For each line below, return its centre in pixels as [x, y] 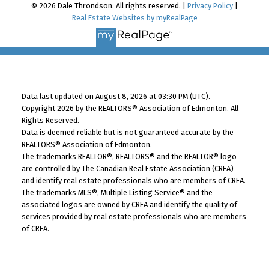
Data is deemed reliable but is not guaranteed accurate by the [127, 132]
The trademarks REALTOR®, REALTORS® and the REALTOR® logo [129, 156]
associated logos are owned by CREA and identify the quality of [129, 204]
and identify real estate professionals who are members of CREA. [133, 180]
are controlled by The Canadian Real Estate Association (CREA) [127, 168]
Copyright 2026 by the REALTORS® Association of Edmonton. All [130, 108]
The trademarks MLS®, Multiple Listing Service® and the [117, 192]
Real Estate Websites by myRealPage [134, 17]
